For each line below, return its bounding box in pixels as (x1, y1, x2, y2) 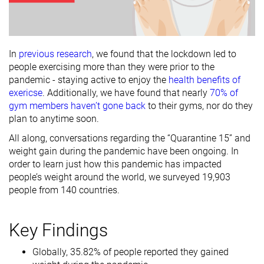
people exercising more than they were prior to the (9, 61, 214, 72)
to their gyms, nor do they (146, 100, 253, 111)
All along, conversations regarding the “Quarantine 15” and (9, 132, 250, 144)
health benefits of (169, 74, 240, 85)
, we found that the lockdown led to (92, 48, 236, 60)
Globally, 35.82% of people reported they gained (32, 246, 229, 258)
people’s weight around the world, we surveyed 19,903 (9, 171, 230, 183)
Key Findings (9, 219, 108, 240)
